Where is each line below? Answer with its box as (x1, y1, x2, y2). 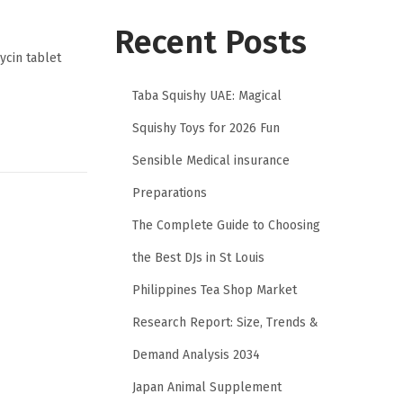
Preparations (132, 184, 207, 201)
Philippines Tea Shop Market (132, 282, 297, 298)
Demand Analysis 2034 (132, 346, 260, 363)
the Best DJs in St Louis (132, 249, 264, 265)
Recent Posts (114, 22, 307, 62)
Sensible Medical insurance (132, 152, 290, 168)
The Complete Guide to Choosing (132, 217, 320, 233)
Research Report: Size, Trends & (132, 314, 318, 330)
